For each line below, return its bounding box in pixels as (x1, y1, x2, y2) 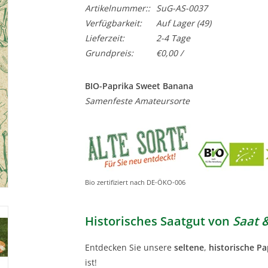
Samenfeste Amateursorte (84, 95, 190, 106)
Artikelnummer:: (84, 2, 150, 14)
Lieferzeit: (84, 32, 124, 44)
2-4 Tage (156, 32, 190, 44)
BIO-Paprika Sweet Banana (84, 80, 193, 92)
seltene (173, 241, 204, 253)
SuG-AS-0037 (156, 2, 208, 14)
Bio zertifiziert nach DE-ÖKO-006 (84, 178, 185, 187)
